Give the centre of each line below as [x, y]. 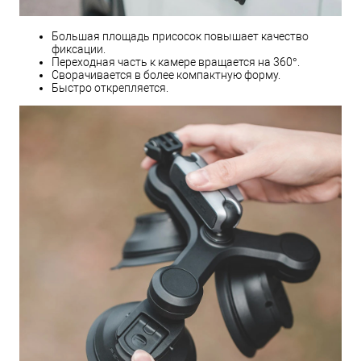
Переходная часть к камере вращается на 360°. [176, 62]
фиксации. [79, 50]
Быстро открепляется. [110, 88]
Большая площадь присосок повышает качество [180, 37]
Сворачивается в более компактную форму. [166, 75]
